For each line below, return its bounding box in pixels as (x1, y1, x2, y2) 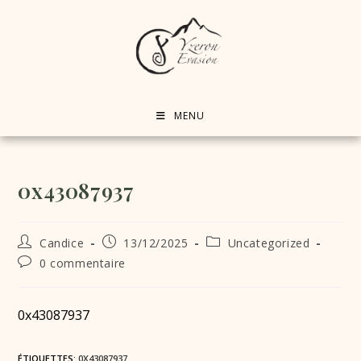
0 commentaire (39, 255, 126, 271)
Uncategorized (227, 234, 310, 251)
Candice (39, 234, 85, 251)
